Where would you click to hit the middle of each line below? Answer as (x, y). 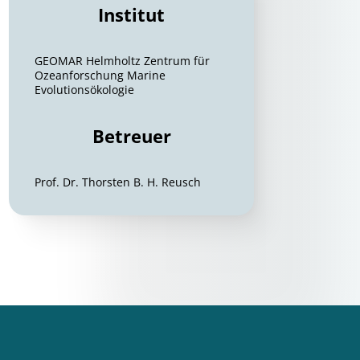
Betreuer (131, 136)
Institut (132, 14)
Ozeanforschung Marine (100, 75)
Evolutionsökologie (85, 90)
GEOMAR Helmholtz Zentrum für (123, 61)
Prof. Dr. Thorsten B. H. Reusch (118, 182)
